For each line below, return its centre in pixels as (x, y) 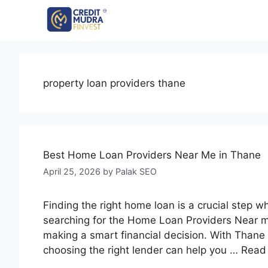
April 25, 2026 (72, 172)
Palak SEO (136, 172)
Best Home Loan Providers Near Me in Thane (152, 155)
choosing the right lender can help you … (142, 250)
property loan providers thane (114, 83)
